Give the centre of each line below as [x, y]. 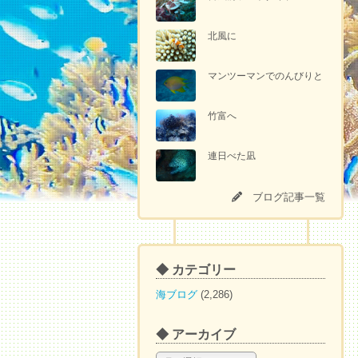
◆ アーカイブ [196, 334]
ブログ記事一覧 [289, 197]
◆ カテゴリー [196, 270]
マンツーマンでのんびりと [265, 76]
